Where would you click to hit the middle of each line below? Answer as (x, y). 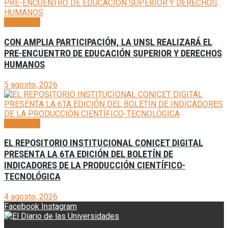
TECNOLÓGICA (32, 177)
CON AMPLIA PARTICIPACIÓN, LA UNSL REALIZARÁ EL (108, 42)
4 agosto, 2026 (31, 196)
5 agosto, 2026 (31, 84)
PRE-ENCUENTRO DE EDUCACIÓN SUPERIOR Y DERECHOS (113, 53)
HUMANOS (24, 64)
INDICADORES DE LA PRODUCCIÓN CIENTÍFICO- (95, 166)
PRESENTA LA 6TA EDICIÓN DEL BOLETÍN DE (89, 154)
